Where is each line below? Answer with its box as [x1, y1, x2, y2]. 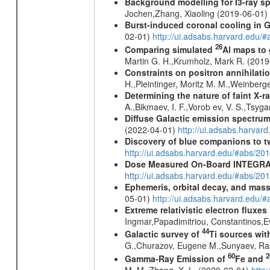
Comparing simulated [124, 43, 215, 55]
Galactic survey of [124, 228, 202, 240]
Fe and [234, 252, 266, 265]
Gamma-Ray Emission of [124, 252, 228, 265]
